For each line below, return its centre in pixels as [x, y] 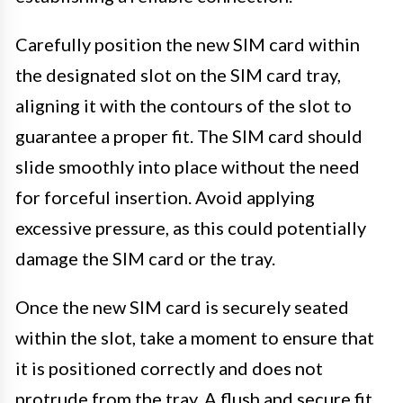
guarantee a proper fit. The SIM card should [189, 135]
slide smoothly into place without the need [188, 166]
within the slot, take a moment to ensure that [195, 337]
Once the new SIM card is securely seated [182, 306]
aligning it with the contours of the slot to [184, 105]
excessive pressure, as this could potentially [191, 227]
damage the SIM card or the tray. [145, 258]
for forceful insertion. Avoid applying [165, 197]
